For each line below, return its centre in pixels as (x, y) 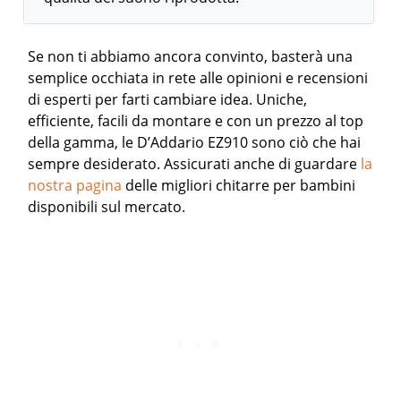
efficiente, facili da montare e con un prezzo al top (196, 121)
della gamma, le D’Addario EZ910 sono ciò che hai (195, 143)
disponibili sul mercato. (107, 207)
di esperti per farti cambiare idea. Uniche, (168, 100)
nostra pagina (75, 186)
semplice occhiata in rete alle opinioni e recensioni (198, 78)
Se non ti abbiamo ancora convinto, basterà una (191, 57)
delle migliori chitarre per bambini (239, 186)
